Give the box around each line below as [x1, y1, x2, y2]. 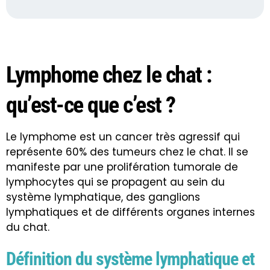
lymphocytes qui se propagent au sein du [6, 174, 225, 189]
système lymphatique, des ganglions [6, 189, 200, 204]
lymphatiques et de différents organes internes [6, 204, 255, 219]
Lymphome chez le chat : [6, 61, 212, 88]
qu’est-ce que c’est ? [6, 91, 175, 118]
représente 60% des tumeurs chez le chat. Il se [6, 144, 248, 159]
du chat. [6, 219, 49, 234]
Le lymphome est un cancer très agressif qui [6, 129, 240, 144]
